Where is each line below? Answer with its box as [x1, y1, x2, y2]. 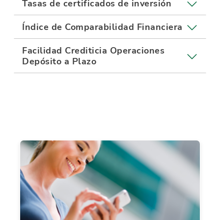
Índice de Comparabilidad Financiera [22, 21, 183, 33]
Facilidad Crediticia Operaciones [22, 45, 165, 56]
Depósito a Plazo [22, 55, 96, 67]
